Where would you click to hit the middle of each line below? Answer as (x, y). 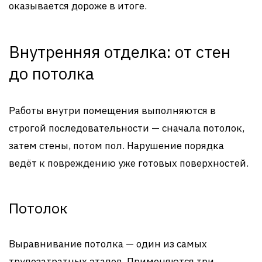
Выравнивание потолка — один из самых (108, 244)
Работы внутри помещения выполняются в (112, 110)
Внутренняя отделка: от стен (120, 51)
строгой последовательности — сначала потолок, (127, 128)
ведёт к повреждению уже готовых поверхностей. (129, 163)
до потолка (51, 73)
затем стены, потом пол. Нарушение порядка (116, 145)
